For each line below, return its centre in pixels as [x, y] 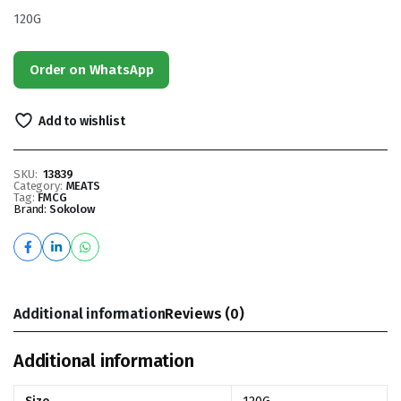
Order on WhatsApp [92, 70]
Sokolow [72, 209]
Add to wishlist [81, 121]
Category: [38, 186]
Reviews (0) [205, 314]
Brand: [31, 209]
